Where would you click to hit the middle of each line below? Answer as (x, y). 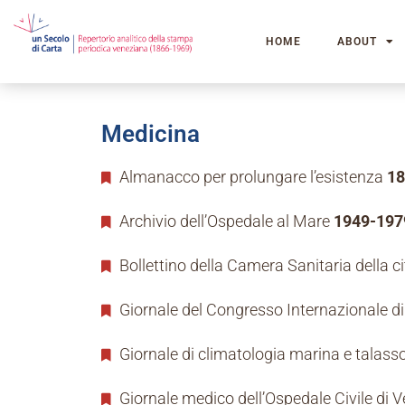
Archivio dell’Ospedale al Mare (225, 221)
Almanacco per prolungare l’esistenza (251, 177)
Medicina (151, 134)
